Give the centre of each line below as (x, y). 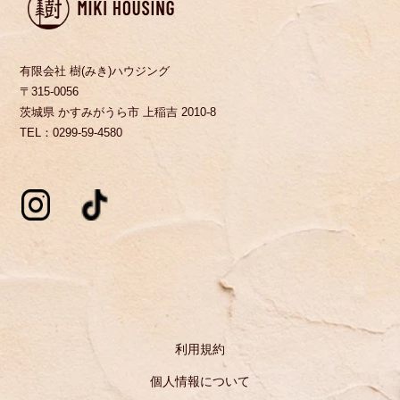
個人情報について (200, 382)
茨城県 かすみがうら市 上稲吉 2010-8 (118, 112)
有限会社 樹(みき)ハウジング (95, 71)
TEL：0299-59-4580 (71, 133)
